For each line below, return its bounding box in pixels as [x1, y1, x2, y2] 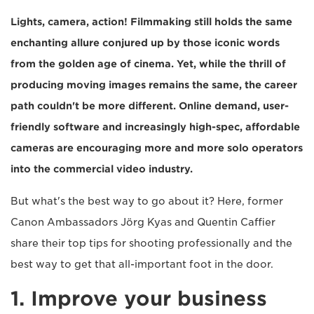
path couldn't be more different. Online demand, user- [11, 100, 289, 111]
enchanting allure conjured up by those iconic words [11, 36, 280, 48]
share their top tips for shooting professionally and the [11, 237, 292, 249]
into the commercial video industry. [11, 163, 193, 175]
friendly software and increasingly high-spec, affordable [11, 121, 300, 132]
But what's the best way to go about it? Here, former [11, 195, 283, 207]
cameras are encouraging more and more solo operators [11, 142, 303, 153]
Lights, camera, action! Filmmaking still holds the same [11, 15, 292, 27]
